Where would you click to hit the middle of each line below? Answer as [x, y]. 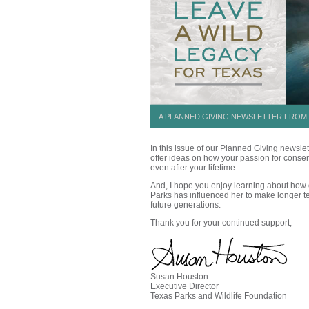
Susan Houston [179, 277]
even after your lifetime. [194, 168]
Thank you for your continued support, [221, 223]
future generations [185, 205]
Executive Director [185, 286]
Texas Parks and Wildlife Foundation [219, 296]
